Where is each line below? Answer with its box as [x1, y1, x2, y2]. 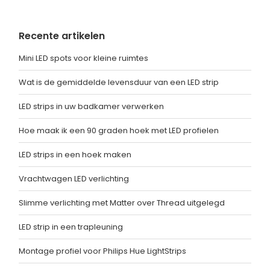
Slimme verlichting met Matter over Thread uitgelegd [19, 197, 225, 209]
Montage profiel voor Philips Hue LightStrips [19, 245, 186, 257]
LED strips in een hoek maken [19, 149, 131, 161]
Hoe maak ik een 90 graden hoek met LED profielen [19, 125, 219, 137]
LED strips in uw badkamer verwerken [19, 101, 164, 113]
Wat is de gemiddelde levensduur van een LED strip [19, 77, 219, 89]
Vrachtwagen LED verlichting [19, 173, 129, 185]
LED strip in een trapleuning [19, 221, 123, 233]
